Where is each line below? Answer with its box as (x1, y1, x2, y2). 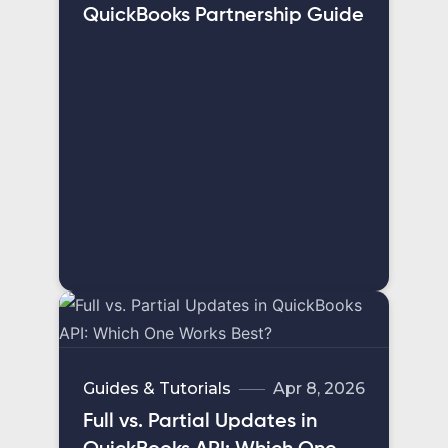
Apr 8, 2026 (273, 379, 365, 399)
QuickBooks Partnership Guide (83, 6, 364, 27)
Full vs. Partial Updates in (83, 412, 317, 433)
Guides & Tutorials (83, 379, 231, 399)
